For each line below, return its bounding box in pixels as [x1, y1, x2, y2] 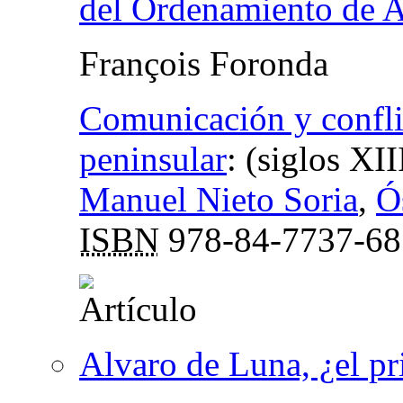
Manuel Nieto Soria [79, 180, 358, 219]
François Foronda [79, 44, 328, 84]
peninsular [79, 139, 227, 179]
